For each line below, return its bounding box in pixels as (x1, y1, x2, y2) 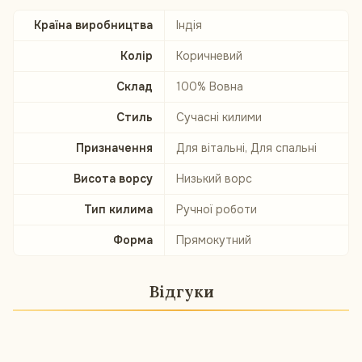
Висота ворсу (74, 171, 153, 186)
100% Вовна (176, 79, 243, 94)
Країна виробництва (34, 18, 153, 32)
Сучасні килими (176, 110, 262, 124)
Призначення (76, 141, 153, 155)
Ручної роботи (176, 202, 257, 217)
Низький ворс (176, 171, 252, 186)
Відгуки (148, 281, 214, 301)
